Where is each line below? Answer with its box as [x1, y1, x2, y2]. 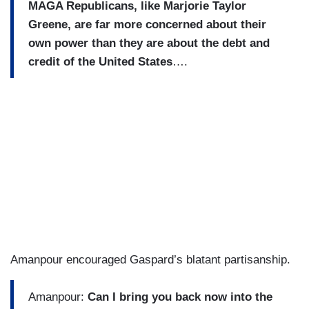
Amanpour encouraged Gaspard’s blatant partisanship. [10, 253, 290, 267]
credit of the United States [28, 54, 172, 68]
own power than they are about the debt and [28, 36, 270, 50]
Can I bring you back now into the [84, 290, 272, 303]
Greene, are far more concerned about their [28, 17, 266, 31]
